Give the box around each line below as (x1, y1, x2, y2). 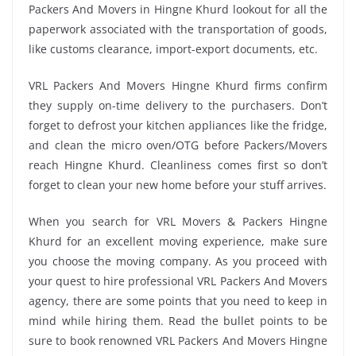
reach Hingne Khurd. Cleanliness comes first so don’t (29, 157, 327, 172)
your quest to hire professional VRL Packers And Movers (29, 273, 327, 288)
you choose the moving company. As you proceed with (29, 253, 327, 269)
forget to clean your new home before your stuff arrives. (29, 176, 327, 192)
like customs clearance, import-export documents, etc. (29, 41, 318, 56)
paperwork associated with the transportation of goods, (29, 21, 327, 37)
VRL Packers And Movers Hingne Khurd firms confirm (29, 77, 327, 93)
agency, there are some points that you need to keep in (29, 292, 327, 308)
